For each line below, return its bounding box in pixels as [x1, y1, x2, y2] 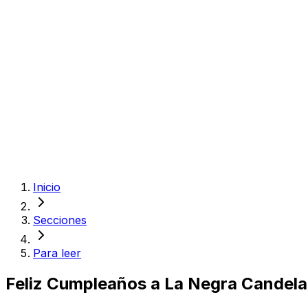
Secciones [33, 213, 87, 227]
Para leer [33, 246, 81, 260]
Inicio [33, 180, 60, 194]
